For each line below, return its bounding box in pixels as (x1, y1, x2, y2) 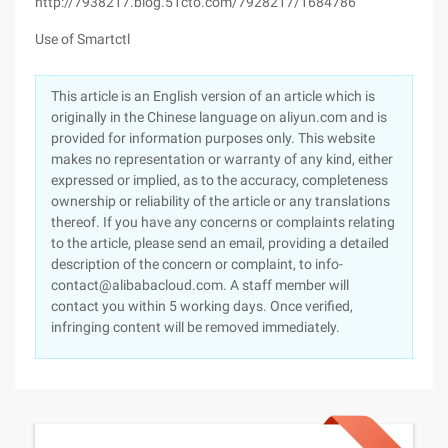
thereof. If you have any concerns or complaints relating (51, 214, 395, 230)
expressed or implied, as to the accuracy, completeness (51, 172, 388, 188)
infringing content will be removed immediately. (51, 319, 340, 335)
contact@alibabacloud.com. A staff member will (51, 277, 349, 293)
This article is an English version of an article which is (51, 88, 375, 104)
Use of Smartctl (35, 31, 130, 47)
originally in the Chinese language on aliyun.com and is (51, 109, 387, 125)
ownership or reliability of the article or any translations (51, 193, 390, 209)
